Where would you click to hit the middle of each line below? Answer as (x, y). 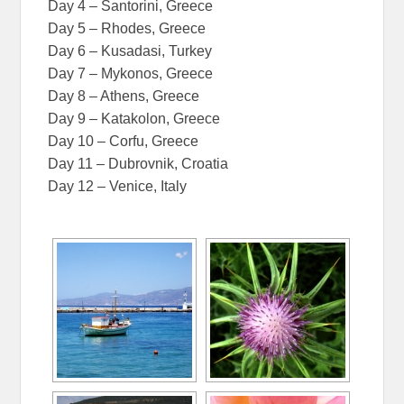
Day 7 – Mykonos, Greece (131, 74)
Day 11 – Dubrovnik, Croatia (138, 164)
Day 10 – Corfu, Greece (124, 142)
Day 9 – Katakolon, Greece (134, 119)
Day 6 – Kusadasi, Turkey (130, 51)
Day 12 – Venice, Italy (118, 187)
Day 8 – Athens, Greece (124, 96)
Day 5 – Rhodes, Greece (127, 29)
